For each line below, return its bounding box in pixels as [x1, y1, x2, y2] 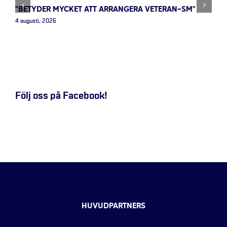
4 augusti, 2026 [15, 18, 56, 25]
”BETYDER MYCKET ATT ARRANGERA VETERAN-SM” [15, 4, 196, 15]
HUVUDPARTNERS [82, 201, 145, 212]
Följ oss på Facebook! [15, 91, 107, 101]
